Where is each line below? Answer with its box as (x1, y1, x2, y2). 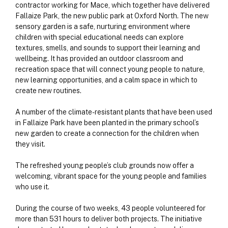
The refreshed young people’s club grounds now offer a (15, 161, 194, 170)
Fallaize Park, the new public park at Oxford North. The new (15, 12, 209, 20)
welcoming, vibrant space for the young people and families (15, 172, 207, 181)
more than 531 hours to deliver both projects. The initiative (15, 215, 202, 223)
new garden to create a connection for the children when (15, 129, 199, 138)
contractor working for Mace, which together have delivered (15, 1, 210, 10)
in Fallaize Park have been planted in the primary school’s (15, 119, 199, 127)
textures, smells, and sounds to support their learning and (15, 44, 200, 52)
